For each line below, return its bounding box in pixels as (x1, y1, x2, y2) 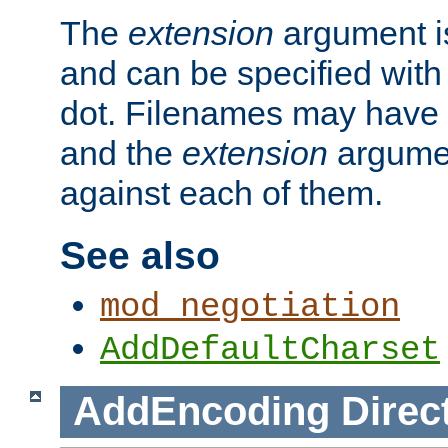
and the (60, 134, 182, 173)
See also (60, 234, 220, 277)
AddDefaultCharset (100, 331, 440, 370)
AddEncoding (72, 389, 330, 434)
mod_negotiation (100, 288, 400, 327)
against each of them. (60, 174, 383, 213)
